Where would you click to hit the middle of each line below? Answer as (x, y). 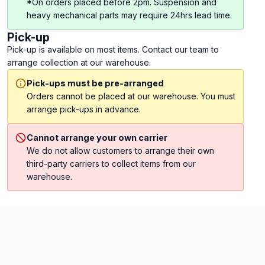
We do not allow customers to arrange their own (120, 151)
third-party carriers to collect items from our (111, 164)
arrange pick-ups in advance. (84, 109)
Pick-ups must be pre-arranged (95, 83)
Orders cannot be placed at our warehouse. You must (131, 96)
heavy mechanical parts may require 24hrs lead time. (129, 15)
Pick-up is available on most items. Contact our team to (113, 49)
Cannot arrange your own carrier (97, 138)
